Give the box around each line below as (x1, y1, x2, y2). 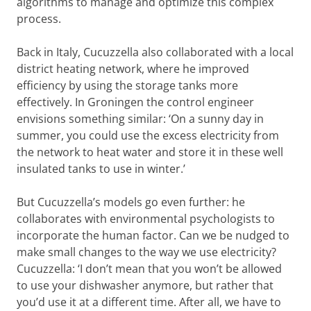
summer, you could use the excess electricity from (17, 128, 279, 143)
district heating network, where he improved (17, 61, 249, 76)
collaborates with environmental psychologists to (17, 211, 275, 226)
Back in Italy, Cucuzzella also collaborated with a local (17, 44, 294, 60)
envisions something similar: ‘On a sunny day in (17, 111, 264, 126)
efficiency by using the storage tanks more (17, 78, 238, 93)
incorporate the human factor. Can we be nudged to (17, 228, 289, 243)
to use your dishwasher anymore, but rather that (17, 278, 274, 293)
